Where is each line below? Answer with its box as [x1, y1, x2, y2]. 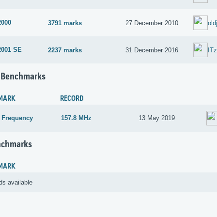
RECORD [60, 94, 84, 103]
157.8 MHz [61, 114, 92, 122]
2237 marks [48, 46, 82, 54]
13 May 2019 [139, 114, 175, 122]
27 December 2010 [125, 19, 179, 27]
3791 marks [48, 19, 82, 27]
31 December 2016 [125, 46, 179, 54]
